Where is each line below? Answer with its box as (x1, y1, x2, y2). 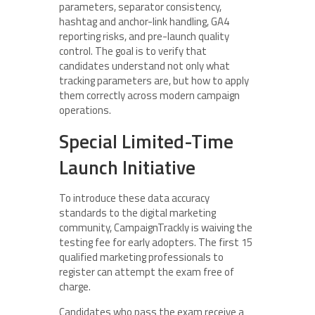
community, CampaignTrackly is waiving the (59, 219, 252, 236)
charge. (59, 278, 91, 295)
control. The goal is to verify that (59, 43, 207, 59)
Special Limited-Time (59, 127, 233, 155)
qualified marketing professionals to (59, 249, 224, 265)
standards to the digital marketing (59, 205, 216, 221)
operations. (59, 102, 111, 118)
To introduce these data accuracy (59, 190, 210, 206)
